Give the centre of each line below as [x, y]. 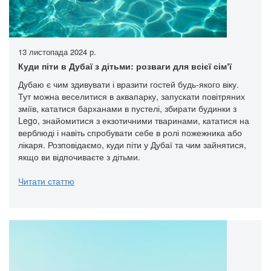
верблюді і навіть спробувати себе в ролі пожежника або [130, 132]
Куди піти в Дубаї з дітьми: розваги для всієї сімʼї [125, 66]
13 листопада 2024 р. [57, 51]
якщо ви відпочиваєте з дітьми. [79, 156]
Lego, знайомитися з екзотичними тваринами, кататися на [134, 120]
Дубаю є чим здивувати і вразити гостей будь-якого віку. [129, 84]
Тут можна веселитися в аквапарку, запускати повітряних [132, 96]
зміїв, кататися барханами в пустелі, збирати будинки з [127, 108]
